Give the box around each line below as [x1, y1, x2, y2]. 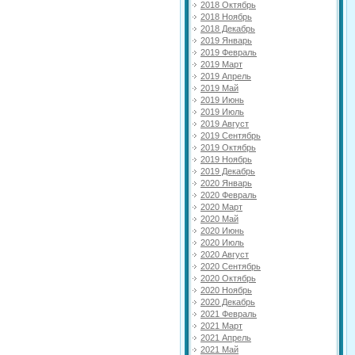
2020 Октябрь [200, 273, 256, 283]
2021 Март [200, 320, 242, 330]
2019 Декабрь [200, 166, 255, 176]
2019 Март [200, 59, 242, 69]
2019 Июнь [200, 94, 244, 105]
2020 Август [200, 249, 249, 259]
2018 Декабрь [200, 23, 255, 33]
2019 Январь [200, 35, 252, 45]
